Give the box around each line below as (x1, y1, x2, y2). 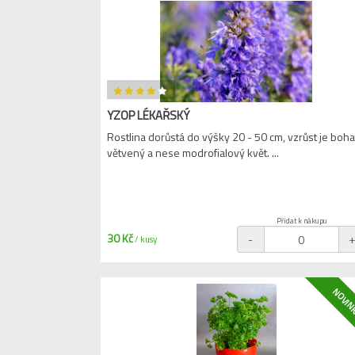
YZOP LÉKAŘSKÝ (107, 106, 189, 124)
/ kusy (133, 233, 157, 246)
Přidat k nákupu (276, 216, 327, 226)
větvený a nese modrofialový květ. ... (107, 144, 279, 161)
